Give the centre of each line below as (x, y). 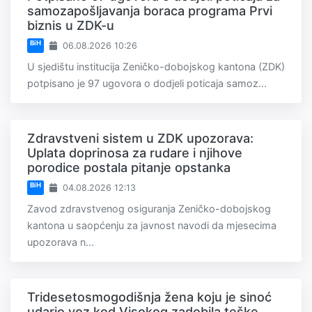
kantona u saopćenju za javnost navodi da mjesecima (152, 226)
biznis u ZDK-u (71, 26)
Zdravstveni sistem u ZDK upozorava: (140, 139)
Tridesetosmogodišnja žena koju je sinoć (149, 297)
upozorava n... (61, 242)
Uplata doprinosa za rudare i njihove (135, 153)
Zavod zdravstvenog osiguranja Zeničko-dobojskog (149, 209)
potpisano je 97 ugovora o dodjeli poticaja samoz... (147, 84)
